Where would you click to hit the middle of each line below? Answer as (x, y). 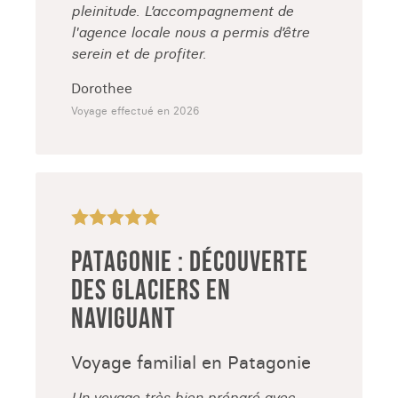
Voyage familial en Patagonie (191, 362)
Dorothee (102, 88)
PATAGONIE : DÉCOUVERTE (190, 263)
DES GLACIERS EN (151, 291)
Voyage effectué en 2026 (135, 111)
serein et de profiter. (139, 53)
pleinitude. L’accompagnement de (182, 11)
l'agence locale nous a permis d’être (190, 32)
